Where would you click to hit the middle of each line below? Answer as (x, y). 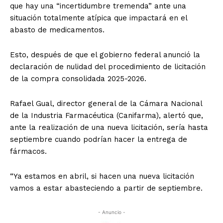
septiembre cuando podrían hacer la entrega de (99, 140)
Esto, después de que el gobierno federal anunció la (105, 55)
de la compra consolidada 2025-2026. (78, 79)
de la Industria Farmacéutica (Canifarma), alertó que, (107, 116)
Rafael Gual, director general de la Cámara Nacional (106, 104)
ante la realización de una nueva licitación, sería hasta (109, 128)
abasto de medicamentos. (57, 30)
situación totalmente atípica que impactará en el (99, 18)
